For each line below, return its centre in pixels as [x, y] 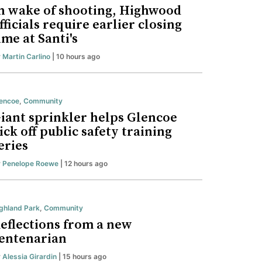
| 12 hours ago [83, 164]
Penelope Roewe [30, 164]
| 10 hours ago [75, 57]
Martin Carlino [26, 57]
